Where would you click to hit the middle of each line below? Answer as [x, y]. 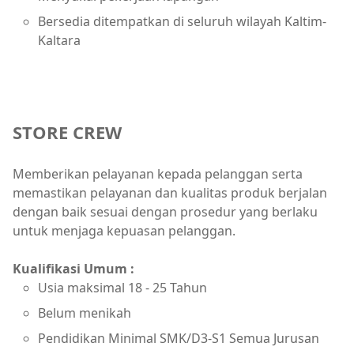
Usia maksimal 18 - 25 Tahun [122, 287]
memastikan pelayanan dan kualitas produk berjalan [170, 192]
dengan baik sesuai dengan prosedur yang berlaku [165, 211]
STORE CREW [67, 132]
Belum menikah [85, 313]
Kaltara [59, 40]
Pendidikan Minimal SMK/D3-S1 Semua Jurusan [179, 338]
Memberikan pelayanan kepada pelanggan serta [158, 173]
